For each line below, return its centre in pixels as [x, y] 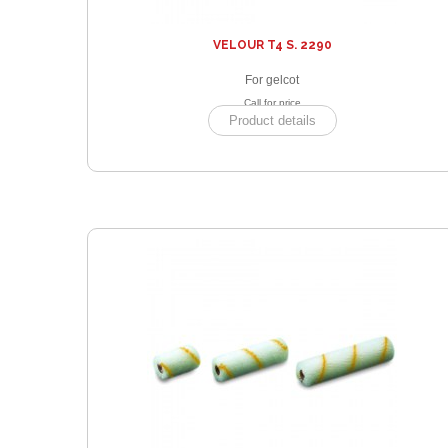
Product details [272, 120]
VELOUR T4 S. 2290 [272, 44]
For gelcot [272, 79]
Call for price [272, 102]
